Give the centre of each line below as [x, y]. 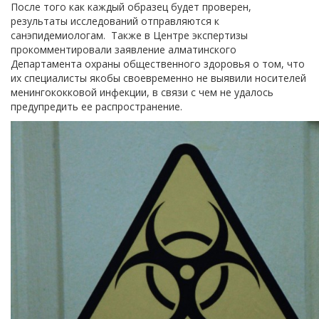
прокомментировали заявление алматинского [124, 49]
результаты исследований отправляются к [115, 21]
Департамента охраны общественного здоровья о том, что [158, 63]
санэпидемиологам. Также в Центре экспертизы [129, 35]
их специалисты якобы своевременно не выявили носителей [158, 78]
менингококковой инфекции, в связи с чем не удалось [142, 92]
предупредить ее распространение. [98, 106]
